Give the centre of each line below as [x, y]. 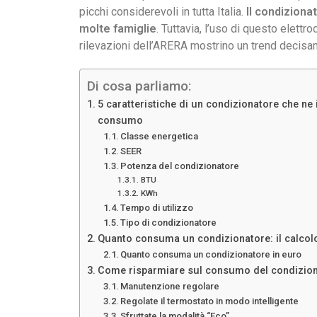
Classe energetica [160, 136]
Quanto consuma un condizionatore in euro [211, 254]
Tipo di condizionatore [169, 223]
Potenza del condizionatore [180, 166]
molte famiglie [118, 29]
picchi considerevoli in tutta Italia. [163, 12]
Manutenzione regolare [170, 286]
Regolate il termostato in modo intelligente [210, 301]
